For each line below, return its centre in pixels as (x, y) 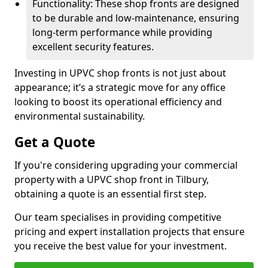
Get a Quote (55, 142)
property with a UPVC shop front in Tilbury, (112, 179)
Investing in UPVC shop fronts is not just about (120, 73)
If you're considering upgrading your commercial (126, 165)
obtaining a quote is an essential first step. (110, 194)
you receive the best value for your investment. (121, 246)
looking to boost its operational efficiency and (118, 102)
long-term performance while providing (122, 32)
